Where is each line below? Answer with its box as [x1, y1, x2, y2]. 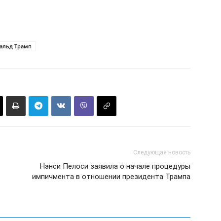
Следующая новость [133, 148, 190, 156]
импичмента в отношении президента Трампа [32, 172, 190, 181]
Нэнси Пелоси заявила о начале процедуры [40, 161, 190, 171]
